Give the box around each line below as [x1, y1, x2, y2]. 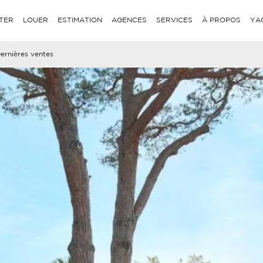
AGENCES [112, 16, 147, 23]
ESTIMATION [58, 16, 103, 23]
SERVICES [156, 16, 193, 23]
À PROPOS [202, 16, 241, 23]
